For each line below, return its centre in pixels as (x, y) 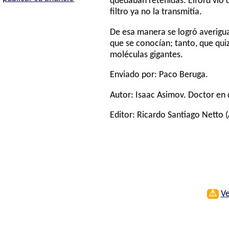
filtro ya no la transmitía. (156, 12)
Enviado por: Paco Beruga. (159, 75)
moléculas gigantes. (147, 55)
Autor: (123, 95)
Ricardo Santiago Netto (180, 116)
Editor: (124, 116)
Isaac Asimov (160, 95)
